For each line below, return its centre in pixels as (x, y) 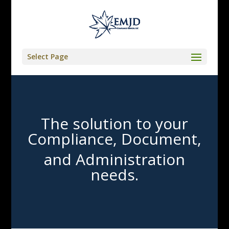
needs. (114, 175)
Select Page (47, 56)
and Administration (114, 159)
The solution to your (114, 123)
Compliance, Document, (114, 139)
